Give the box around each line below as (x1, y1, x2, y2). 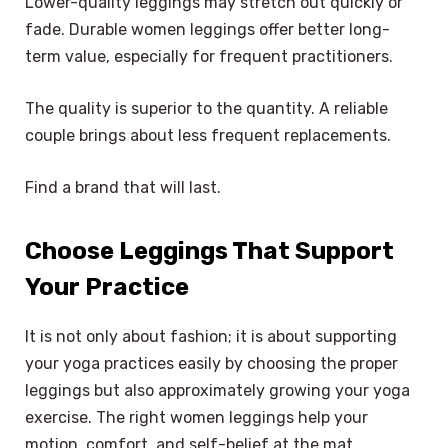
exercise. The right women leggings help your (25, 407, 368, 427)
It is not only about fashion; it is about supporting (25, 326, 397, 346)
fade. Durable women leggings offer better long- (25, 20, 390, 40)
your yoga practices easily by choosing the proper (25, 353, 398, 373)
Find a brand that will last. (25, 177, 221, 197)
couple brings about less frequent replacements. (25, 125, 391, 145)
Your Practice (25, 272, 189, 301)
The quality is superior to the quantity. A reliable (25, 98, 388, 118)
